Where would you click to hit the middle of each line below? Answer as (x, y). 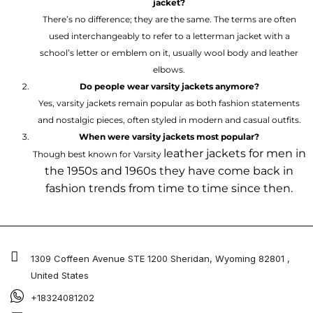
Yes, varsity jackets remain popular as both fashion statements (169, 103)
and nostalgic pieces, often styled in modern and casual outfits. (169, 119)
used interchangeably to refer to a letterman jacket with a (169, 36)
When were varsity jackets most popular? (169, 136)
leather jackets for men (228, 153)
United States (59, 275)
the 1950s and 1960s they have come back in (169, 170)
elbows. (169, 69)
